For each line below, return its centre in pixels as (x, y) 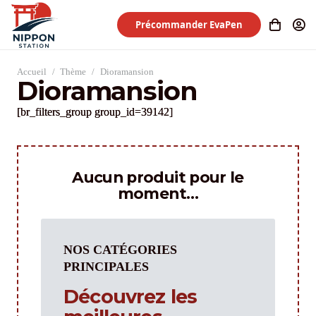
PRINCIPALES (106, 267)
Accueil (32, 72)
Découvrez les (130, 297)
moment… (158, 194)
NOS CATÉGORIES (120, 250)
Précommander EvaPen (189, 24)
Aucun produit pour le (158, 177)
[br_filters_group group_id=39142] (95, 112)
